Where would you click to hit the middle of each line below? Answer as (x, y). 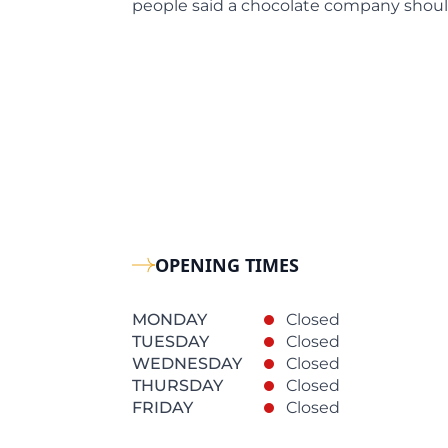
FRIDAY (162, 407)
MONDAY (169, 319)
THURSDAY (177, 385)
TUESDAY (170, 341)
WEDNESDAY (187, 363)
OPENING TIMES (227, 265)
